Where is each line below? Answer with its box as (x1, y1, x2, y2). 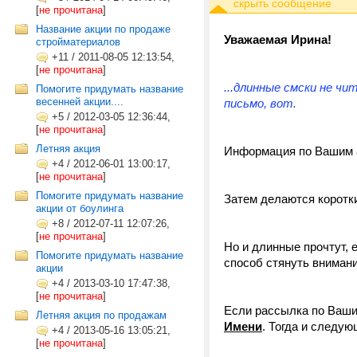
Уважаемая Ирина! (224, 33, 331, 46)
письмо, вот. (224, 96, 296, 110)
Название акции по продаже (36, 23, 171, 35)
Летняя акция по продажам (36, 309, 167, 321)
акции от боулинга (36, 202, 124, 214)
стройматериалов (36, 36, 120, 48)
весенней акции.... (36, 96, 124, 108)
